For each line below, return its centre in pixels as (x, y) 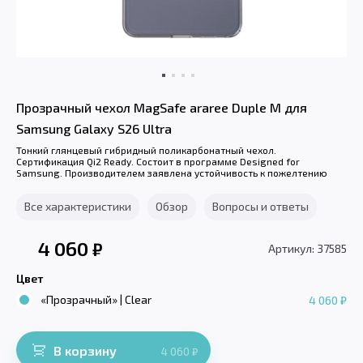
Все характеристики (78, 207)
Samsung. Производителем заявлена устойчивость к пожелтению (172, 173)
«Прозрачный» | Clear (96, 300)
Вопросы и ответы (261, 207)
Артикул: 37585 (307, 248)
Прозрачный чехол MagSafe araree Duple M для (162, 108)
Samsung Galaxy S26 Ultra (94, 129)
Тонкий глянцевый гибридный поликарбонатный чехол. (146, 150)
